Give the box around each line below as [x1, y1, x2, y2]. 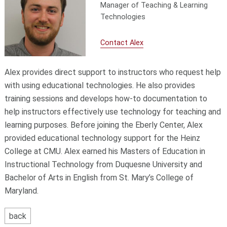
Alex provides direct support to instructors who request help [4, 67, 221, 78]
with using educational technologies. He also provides [4, 81, 195, 91]
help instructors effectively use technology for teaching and [4, 107, 221, 117]
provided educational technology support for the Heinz [4, 133, 200, 143]
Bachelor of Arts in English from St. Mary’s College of [4, 173, 194, 183]
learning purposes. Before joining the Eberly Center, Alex [4, 120, 203, 130]
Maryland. [4, 186, 39, 196]
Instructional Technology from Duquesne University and [4, 160, 202, 170]
